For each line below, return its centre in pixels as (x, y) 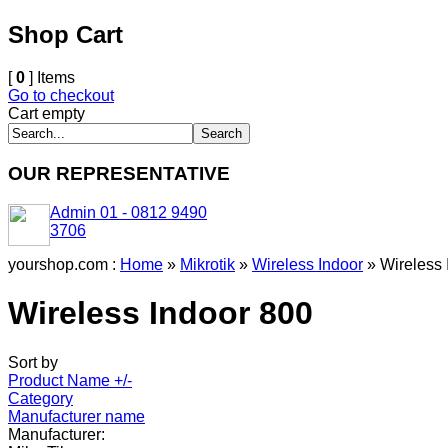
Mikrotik (207, 264)
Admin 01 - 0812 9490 (128, 212)
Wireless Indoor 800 (160, 313)
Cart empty (46, 114)
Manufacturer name (76, 416)
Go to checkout (61, 96)
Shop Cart (65, 35)
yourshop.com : (64, 264)
